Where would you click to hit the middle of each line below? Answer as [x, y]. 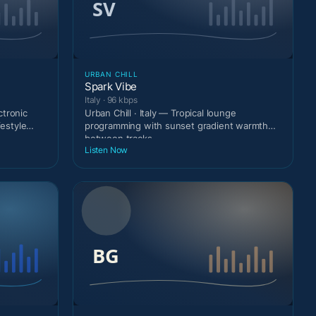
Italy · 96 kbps [111, 99]
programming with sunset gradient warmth [177, 125]
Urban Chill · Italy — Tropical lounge [160, 113]
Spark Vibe [111, 86]
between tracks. [120, 138]
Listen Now [107, 150]
